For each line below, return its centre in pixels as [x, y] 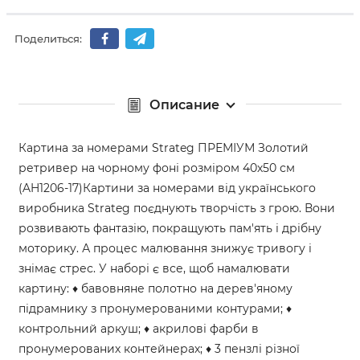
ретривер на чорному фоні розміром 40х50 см [157, 168]
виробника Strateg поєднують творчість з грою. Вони [177, 208]
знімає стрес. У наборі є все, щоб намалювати [154, 268]
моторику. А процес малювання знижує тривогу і [165, 248]
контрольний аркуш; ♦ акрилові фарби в [139, 328]
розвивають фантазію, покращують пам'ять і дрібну [170, 228]
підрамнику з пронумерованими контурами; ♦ [155, 308]
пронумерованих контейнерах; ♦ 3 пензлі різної [159, 348]
